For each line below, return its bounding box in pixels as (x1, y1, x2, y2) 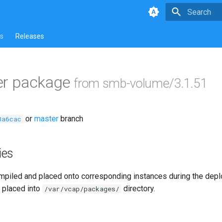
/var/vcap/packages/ (44, 184, 119, 193)
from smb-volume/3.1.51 (74, 76, 207, 91)
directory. (121, 184, 155, 193)
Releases (15, 32, 44, 40)
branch (58, 114, 83, 123)
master (34, 114, 58, 123)
